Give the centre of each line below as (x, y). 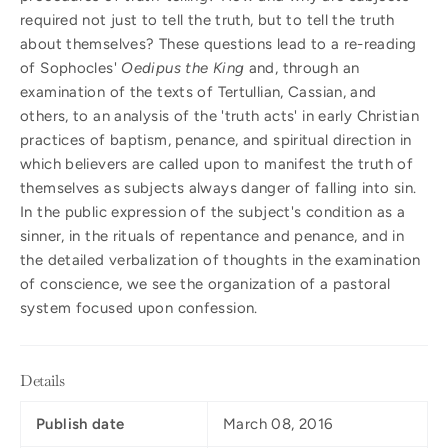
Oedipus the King (183, 67)
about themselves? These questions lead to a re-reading (218, 43)
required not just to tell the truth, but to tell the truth (207, 19)
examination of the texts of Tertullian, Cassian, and (198, 91)
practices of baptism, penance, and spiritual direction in (216, 139)
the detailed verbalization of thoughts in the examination (220, 259)
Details (42, 380)
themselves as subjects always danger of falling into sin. (218, 187)
